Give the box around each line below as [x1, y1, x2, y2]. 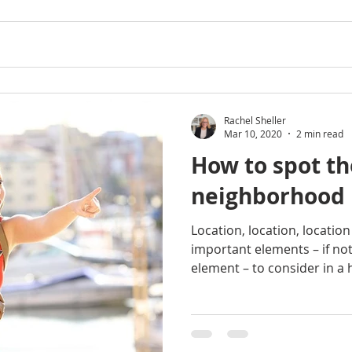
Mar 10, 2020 [224, 127, 282, 140]
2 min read [296, 127, 343, 140]
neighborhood [191, 181, 345, 211]
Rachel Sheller [224, 113, 286, 126]
